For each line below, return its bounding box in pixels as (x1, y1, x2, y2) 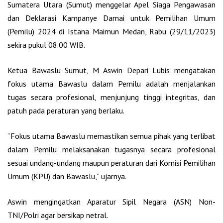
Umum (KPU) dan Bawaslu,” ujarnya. (7, 171, 126, 181)
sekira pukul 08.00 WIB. (7, 39, 85, 50)
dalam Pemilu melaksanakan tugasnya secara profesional (7, 144, 216, 154)
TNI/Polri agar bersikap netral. (7, 210, 108, 220)
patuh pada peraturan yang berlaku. (7, 105, 124, 115)
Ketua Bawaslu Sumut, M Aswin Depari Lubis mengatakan (7, 65, 216, 75)
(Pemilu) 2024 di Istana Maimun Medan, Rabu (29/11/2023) (7, 26, 216, 36)
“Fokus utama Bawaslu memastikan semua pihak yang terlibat (7, 130, 216, 141)
